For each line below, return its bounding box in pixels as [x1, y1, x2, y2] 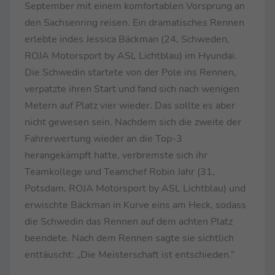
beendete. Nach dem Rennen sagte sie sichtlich [25, 231, 234, 245]
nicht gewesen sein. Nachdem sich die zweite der [25, 115, 241, 129]
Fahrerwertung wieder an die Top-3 [25, 131, 182, 145]
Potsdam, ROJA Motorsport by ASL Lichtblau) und [25, 181, 246, 195]
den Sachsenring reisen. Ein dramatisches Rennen [25, 15, 244, 29]
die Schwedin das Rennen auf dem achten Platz [25, 214, 233, 228]
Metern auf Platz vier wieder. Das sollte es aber [25, 98, 235, 112]
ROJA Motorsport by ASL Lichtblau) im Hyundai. [25, 48, 237, 63]
